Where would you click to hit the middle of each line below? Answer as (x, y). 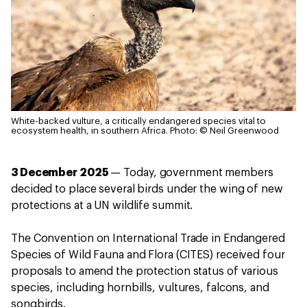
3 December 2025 (60, 173)
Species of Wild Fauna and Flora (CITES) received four (148, 255)
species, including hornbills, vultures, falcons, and (140, 288)
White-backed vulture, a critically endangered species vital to (138, 121)
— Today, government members (191, 173)
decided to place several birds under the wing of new (147, 189)
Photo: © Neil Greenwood (224, 131)
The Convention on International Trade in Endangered (148, 238)
